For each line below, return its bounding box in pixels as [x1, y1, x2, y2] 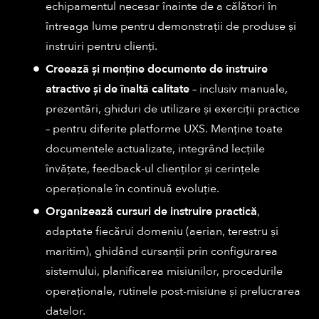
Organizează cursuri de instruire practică [46, 204, 257, 220]
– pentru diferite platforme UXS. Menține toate [46, 121, 283, 137]
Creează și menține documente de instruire [46, 61, 268, 78]
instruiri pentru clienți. [46, 38, 157, 55]
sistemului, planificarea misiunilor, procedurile [46, 263, 283, 280]
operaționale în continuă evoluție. [46, 181, 219, 197]
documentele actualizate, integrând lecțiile [46, 141, 265, 157]
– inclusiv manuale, [192, 81, 288, 98]
